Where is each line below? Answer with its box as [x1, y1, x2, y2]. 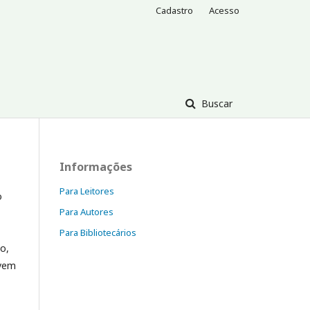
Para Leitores [60, 184, 114, 197]
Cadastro [156, 4, 193, 17]
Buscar [199, 96, 232, 110]
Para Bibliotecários [60, 226, 136, 239]
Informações [60, 158, 132, 174]
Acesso [209, 4, 239, 17]
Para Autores [60, 205, 113, 218]
